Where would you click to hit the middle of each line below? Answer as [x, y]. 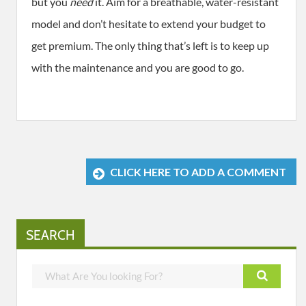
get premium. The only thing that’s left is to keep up [150, 46]
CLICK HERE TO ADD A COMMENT [198, 172]
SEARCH [51, 235]
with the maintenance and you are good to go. [138, 68]
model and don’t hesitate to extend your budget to [149, 24]
